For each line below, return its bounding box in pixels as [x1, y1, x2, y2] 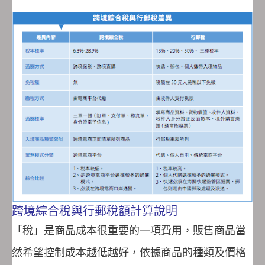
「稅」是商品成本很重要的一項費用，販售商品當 [12, 224, 246, 237]
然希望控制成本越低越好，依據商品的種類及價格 [12, 245, 246, 258]
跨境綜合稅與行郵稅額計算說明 [12, 203, 177, 218]
